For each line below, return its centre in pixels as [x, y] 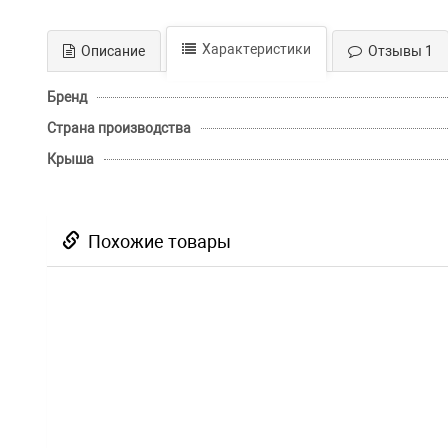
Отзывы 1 [397, 51]
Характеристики [253, 49]
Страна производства [119, 128]
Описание [110, 51]
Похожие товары [155, 242]
